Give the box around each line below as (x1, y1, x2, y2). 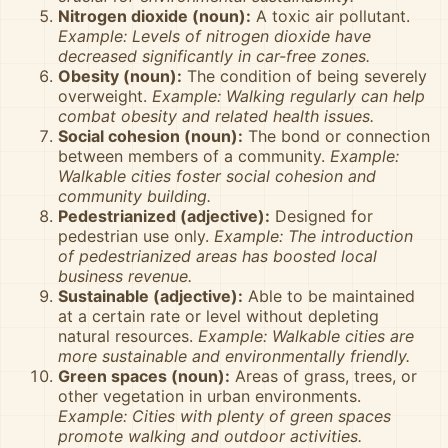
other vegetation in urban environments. (58, 386, 361, 406)
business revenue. (58, 266, 192, 286)
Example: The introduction (214, 226, 413, 246)
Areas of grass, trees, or (230, 366, 417, 386)
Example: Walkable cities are (198, 326, 414, 346)
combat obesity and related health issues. (58, 106, 374, 126)
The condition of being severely (182, 66, 427, 86)
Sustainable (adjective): (58, 286, 243, 306)
